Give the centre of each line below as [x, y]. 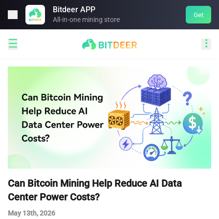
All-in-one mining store [86, 20]
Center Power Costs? [54, 197]
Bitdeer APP [74, 10]
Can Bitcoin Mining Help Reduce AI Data [95, 183]
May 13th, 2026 [32, 213]
